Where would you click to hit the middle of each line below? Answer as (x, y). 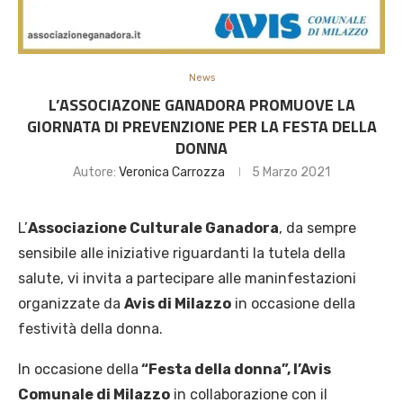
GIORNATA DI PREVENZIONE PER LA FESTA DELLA (201, 126)
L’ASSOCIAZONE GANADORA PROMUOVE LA (201, 105)
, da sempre (318, 228)
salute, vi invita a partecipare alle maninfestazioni (187, 278)
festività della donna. (90, 329)
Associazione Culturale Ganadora (153, 228)
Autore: (96, 172)
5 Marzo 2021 (291, 172)
